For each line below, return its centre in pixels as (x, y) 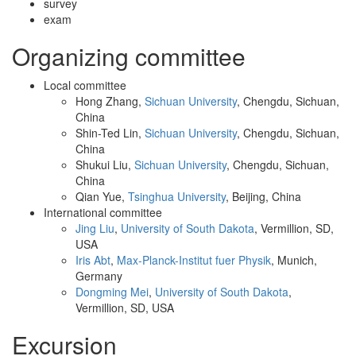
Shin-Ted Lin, (110, 133)
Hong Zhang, (110, 101)
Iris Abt (93, 260)
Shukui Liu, (105, 164)
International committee (103, 212)
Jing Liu (95, 228)
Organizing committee (129, 56)
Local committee (85, 85)
